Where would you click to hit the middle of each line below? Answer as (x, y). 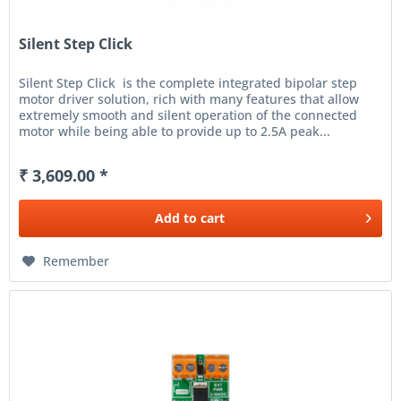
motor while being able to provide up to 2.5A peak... (175, 132)
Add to (176, 218)
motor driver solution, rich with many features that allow (189, 99)
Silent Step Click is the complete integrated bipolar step (188, 83)
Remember (77, 261)
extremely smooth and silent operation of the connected (188, 115)
